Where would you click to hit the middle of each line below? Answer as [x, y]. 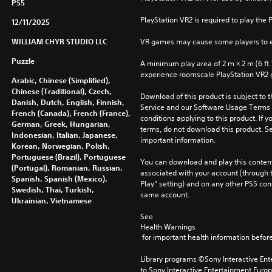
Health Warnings [168, 226]
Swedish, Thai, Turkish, [53, 189]
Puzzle [23, 60]
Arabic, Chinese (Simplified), [61, 80]
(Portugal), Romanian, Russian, [67, 167]
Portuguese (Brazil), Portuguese [68, 156]
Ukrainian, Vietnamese [51, 200]
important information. [178, 140]
